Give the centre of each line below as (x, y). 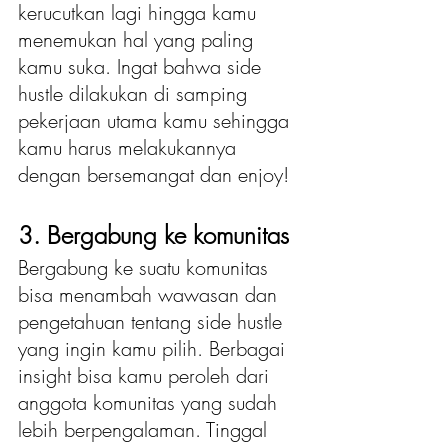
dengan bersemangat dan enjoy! (156, 175)
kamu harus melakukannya (130, 148)
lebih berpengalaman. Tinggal (145, 430)
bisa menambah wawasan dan (150, 295)
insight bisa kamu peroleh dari (146, 376)
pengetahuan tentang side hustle (153, 322)
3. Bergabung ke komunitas (157, 235)
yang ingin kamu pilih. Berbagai (154, 349)
